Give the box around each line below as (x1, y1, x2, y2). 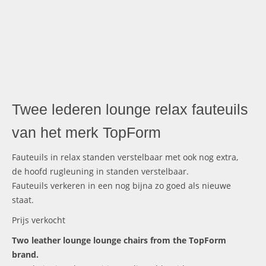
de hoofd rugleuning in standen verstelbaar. (12, 166, 189, 177)
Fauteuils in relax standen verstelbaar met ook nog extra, (12, 151, 238, 163)
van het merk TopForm (12, 124, 161, 141)
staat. (12, 194, 34, 205)
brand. (12, 249, 39, 260)
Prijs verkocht (12, 214, 65, 226)
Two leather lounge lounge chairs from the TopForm (12, 235, 226, 246)
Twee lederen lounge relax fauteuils (12, 101, 248, 118)
